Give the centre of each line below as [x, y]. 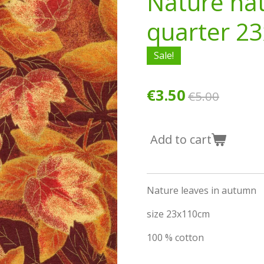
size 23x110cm [178, 214]
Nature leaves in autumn [202, 190]
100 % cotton [175, 237]
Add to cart [181, 139]
